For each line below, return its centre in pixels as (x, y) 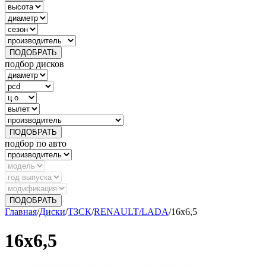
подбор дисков (34, 64)
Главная (21, 212)
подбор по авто (36, 143)
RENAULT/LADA (131, 212)
